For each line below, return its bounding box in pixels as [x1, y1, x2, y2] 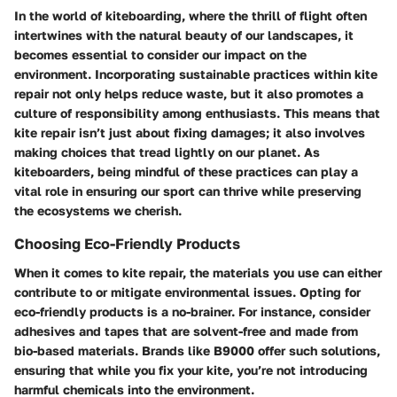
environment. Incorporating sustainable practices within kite [14, 66, 378, 82]
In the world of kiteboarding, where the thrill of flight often [14, 8, 367, 24]
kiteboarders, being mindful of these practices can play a [14, 164, 358, 180]
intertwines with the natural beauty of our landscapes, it [14, 27, 354, 43]
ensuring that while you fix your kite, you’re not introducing [14, 362, 368, 378]
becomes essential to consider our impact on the [14, 47, 307, 63]
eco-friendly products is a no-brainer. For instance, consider [14, 303, 370, 319]
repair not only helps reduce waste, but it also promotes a [14, 86, 363, 102]
